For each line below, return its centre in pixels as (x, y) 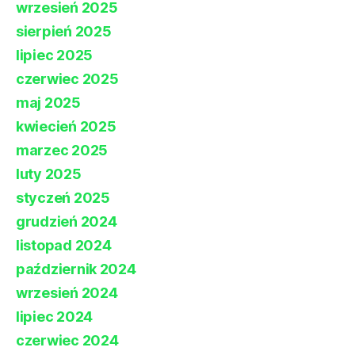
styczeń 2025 (63, 198)
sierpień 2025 (64, 32)
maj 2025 (48, 103)
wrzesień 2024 (67, 293)
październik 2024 (76, 269)
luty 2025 (49, 174)
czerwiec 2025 (67, 79)
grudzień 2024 (67, 222)
